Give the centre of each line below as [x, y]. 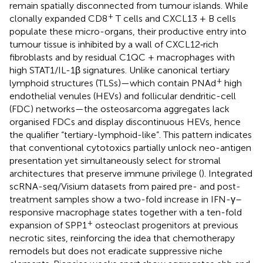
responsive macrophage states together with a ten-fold [126, 212]
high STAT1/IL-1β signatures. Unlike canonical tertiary [119, 70]
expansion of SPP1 [48, 225]
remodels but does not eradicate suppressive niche [116, 251]
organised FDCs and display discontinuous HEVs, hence [125, 122]
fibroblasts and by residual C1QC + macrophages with [122, 57]
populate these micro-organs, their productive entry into [128, 31]
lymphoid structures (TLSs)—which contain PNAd [113, 83]
